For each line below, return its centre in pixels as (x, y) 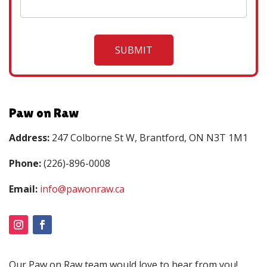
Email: (23, 189)
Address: (29, 137)
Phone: (25, 163)
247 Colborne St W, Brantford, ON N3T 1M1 (149, 137)
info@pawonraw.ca (82, 189)
